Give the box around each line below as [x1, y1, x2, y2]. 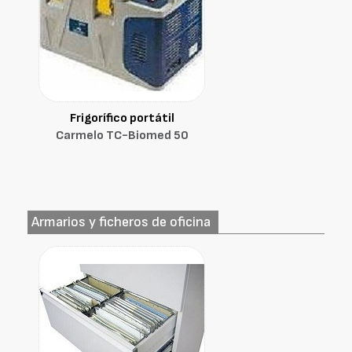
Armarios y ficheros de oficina [31, 214, 211, 230]
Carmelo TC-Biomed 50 [55, 128, 189, 143]
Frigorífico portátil [69, 111, 174, 126]
